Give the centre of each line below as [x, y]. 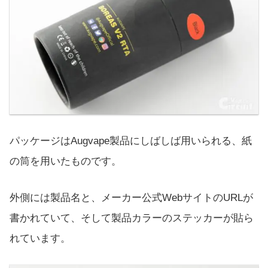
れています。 [40, 238]
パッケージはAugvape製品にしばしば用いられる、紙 [131, 141]
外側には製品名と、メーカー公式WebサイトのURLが [131, 197]
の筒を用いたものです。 [66, 161]
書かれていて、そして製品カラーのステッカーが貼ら [132, 218]
